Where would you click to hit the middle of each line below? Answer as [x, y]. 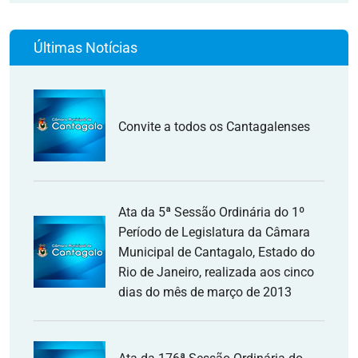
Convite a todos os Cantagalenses [214, 126]
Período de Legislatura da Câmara [214, 232]
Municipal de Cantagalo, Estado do [217, 252]
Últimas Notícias [86, 48]
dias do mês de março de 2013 [205, 292]
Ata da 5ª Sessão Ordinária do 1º [211, 212]
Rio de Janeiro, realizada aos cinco [216, 272]
